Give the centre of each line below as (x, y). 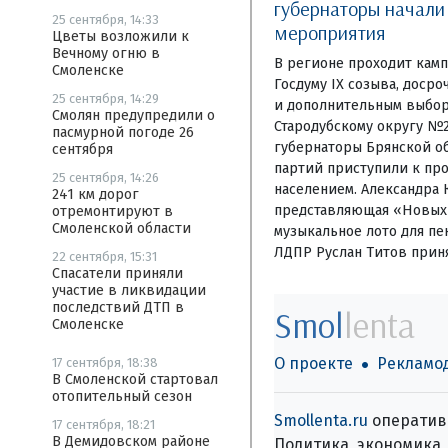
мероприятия (329, 32)
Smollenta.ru (320, 420)
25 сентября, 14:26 (105, 177)
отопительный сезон (122, 396)
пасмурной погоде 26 (123, 132)
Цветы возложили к (120, 36)
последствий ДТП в (118, 307)
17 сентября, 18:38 (105, 362)
